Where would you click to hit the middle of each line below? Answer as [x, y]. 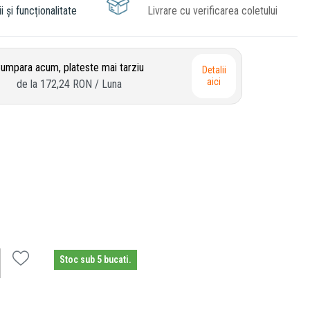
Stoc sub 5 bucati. [95, 259]
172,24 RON [66, 84]
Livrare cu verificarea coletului [212, 10]
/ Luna [108, 84]
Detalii [214, 70]
